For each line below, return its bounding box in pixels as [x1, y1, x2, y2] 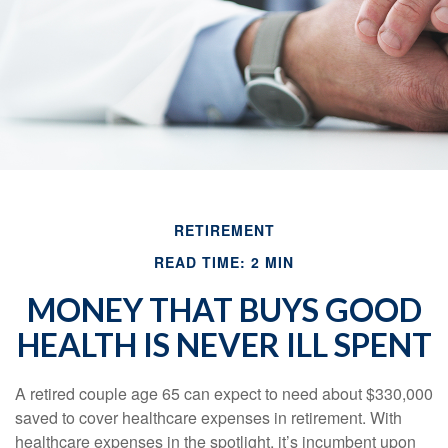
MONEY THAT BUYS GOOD [26, 290, 422, 329]
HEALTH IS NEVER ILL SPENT [16, 325, 432, 364]
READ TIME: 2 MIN [154, 252, 294, 272]
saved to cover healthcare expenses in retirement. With [15, 406, 402, 429]
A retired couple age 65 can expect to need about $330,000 [15, 382, 433, 405]
